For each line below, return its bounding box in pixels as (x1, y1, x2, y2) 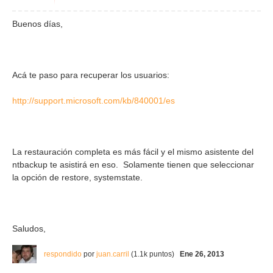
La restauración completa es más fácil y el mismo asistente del (12, 146, 253, 157)
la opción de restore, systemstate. (12, 172, 143, 182)
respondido (44, 249, 82, 258)
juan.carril (96, 249, 129, 258)
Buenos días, (12, 18, 63, 29)
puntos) (147, 249, 174, 258)
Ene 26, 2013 (180, 249, 224, 258)
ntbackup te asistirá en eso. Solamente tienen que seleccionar (12, 159, 254, 169)
